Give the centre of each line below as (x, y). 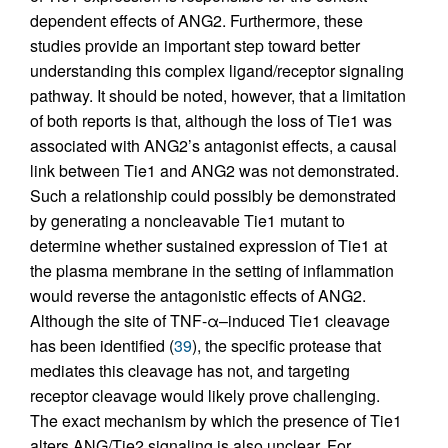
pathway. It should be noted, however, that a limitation (218, 96)
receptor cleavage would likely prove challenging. (205, 396)
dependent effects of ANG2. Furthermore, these (196, 21)
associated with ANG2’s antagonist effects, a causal (213, 146)
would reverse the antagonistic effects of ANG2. (198, 296)
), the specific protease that (286, 346)
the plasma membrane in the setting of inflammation (212, 271)
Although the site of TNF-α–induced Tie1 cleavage (210, 321)
